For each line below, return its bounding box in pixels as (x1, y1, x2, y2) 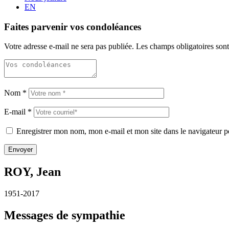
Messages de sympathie (4, 209, 125, 222)
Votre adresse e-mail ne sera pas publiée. (4, 42, 134, 51)
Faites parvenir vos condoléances (4, 21, 141, 32)
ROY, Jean (4, 165, 61, 179)
